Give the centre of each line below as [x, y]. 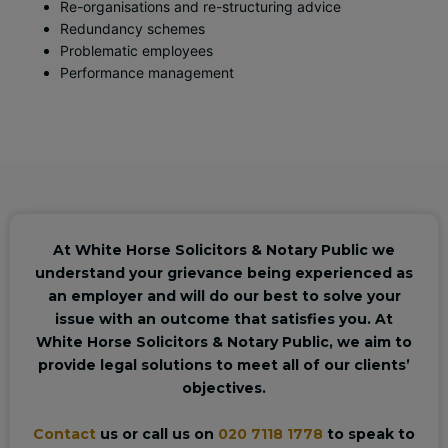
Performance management [147, 72]
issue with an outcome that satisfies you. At [224, 319]
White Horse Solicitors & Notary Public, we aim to [224, 342]
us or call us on [157, 434]
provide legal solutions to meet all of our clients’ [224, 365]
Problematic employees [136, 50]
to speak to [369, 434]
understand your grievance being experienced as [224, 273]
